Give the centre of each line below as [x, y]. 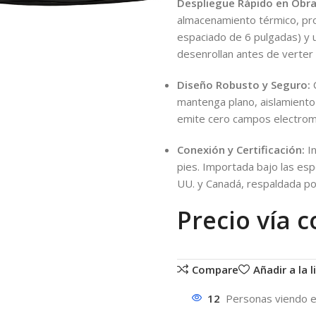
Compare [215, 269]
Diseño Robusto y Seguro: [243, 84]
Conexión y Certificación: [241, 149]
